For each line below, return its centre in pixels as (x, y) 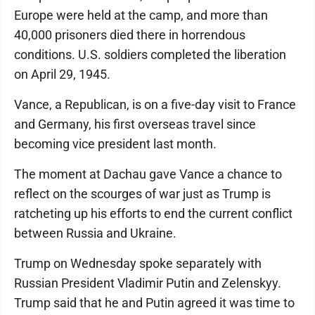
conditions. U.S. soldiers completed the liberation (150, 54)
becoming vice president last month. (115, 144)
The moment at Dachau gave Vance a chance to (148, 174)
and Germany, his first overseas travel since (135, 124)
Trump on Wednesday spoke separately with (138, 263)
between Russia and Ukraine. (95, 233)
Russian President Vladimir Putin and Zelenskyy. (148, 283)
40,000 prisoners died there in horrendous (130, 35)
